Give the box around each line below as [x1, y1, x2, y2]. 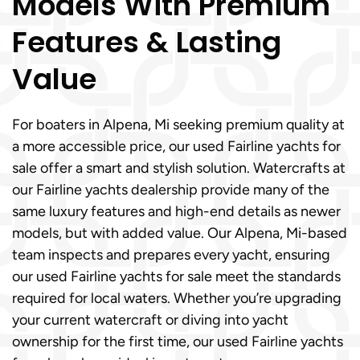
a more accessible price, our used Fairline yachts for [12, 137, 341, 155]
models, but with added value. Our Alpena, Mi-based [12, 224, 347, 242]
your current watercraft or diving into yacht [12, 311, 288, 329]
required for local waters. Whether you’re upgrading [12, 289, 342, 307]
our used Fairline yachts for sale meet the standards [12, 268, 341, 285]
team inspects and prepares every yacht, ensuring [12, 246, 330, 264]
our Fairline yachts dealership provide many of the [12, 181, 329, 198]
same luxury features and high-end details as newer [12, 202, 341, 220]
